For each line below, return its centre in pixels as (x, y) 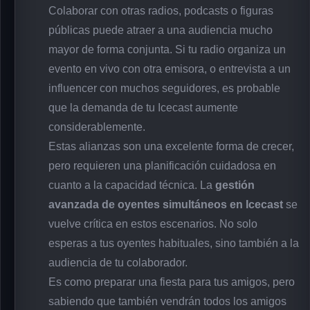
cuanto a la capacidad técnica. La (132, 185)
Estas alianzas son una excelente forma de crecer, (171, 147)
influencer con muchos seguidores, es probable (164, 89)
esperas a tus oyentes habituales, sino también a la (174, 244)
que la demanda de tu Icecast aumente (143, 108)
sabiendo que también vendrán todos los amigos (167, 302)
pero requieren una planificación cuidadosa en (162, 166)
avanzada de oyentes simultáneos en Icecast (166, 205)
